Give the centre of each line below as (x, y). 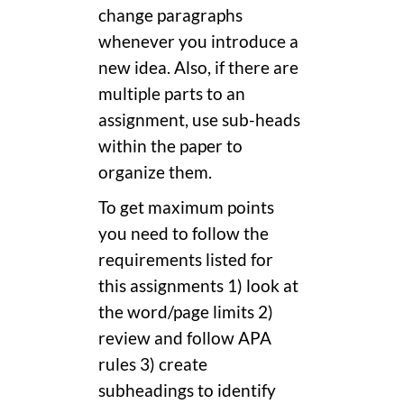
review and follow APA (185, 338)
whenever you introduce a (198, 41)
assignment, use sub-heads (199, 119)
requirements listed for (186, 259)
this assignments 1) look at (198, 285)
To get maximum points (186, 207)
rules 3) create (153, 364)
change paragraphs (170, 15)
